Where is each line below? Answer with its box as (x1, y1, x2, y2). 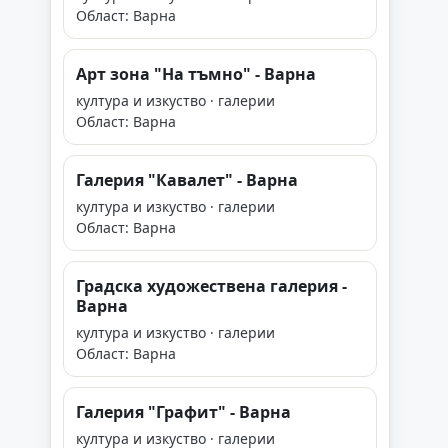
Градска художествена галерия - (76, 275, 347, 297)
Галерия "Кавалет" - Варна (76, 169, 298, 191)
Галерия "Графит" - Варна (76, 401, 291, 423)
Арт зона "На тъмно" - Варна (76, 63, 316, 85)
